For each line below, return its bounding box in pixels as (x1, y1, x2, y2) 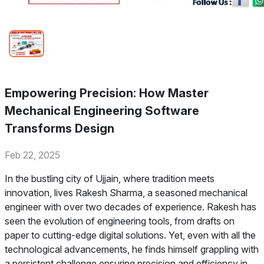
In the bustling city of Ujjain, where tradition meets (5, 173, 214, 184)
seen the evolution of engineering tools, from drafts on (5, 215, 235, 227)
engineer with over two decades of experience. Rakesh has (5, 201, 256, 213)
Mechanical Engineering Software (5, 104, 199, 118)
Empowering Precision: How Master (5, 86, 209, 100)
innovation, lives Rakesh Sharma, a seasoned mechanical (5, 187, 247, 199)
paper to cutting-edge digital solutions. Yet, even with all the (5, 229, 256, 241)
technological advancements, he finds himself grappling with (5, 243, 259, 255)
